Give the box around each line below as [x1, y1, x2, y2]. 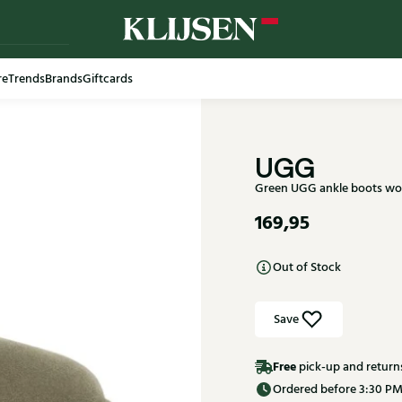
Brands [45, 69, 83, 88]
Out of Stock [273, 258, 341, 276]
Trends [8, 69, 45, 88]
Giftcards [83, 69, 133, 88]
